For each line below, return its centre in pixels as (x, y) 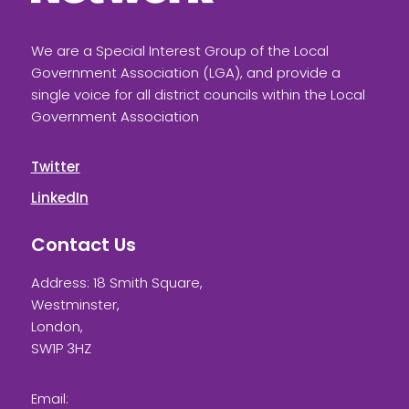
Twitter (55, 166)
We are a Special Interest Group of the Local (179, 50)
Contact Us (83, 244)
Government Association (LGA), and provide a (185, 72)
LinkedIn (59, 197)
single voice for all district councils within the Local (198, 94)
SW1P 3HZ (61, 348)
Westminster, (75, 304)
